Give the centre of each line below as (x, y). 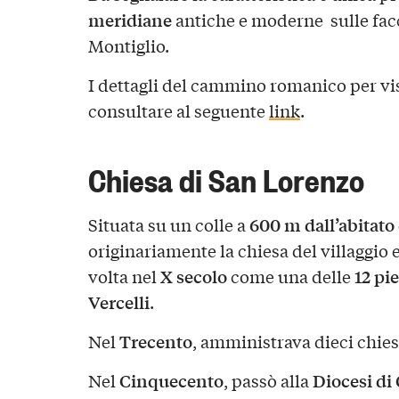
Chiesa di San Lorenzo (226, 179)
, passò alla (268, 380)
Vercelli (118, 301)
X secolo (193, 276)
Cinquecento (171, 380)
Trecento (155, 341)
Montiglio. (128, 45)
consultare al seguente (178, 110)
